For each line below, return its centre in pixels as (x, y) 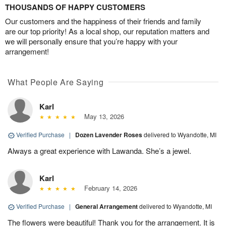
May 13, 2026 (102, 117)
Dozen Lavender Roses (109, 135)
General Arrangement (107, 207)
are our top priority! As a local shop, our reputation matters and (107, 31)
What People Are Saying (56, 82)
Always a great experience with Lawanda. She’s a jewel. (99, 151)
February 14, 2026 (108, 188)
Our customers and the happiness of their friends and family (103, 21)
